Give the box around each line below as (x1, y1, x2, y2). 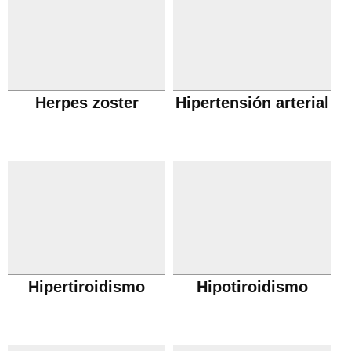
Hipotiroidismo (197, 278, 309, 295)
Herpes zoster (34, 94, 139, 111)
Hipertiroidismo (28, 278, 146, 295)
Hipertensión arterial (175, 94, 330, 111)
